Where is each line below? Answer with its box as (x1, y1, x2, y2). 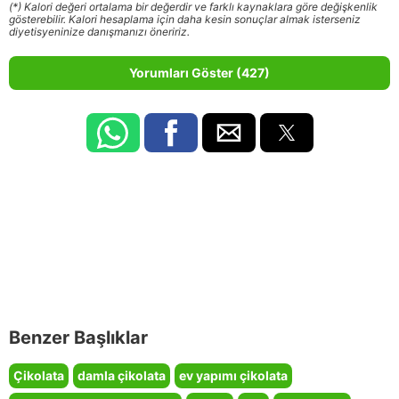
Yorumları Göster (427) (129, 65, 270, 81)
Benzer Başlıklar (9, 327, 148, 349)
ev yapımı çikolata (179, 368, 288, 384)
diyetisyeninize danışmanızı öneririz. (9, 25, 190, 39)
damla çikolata (77, 368, 166, 384)
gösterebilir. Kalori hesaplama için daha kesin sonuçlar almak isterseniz (9, 12, 361, 27)
